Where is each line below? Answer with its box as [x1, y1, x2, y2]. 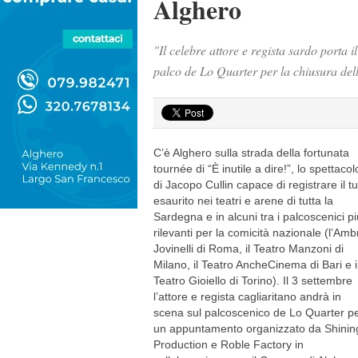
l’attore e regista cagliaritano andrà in [153, 290, 341, 303]
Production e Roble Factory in [153, 338, 304, 351]
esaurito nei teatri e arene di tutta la [153, 194, 333, 207]
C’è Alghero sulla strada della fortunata [153, 146, 349, 159]
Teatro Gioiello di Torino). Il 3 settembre [153, 274, 352, 287]
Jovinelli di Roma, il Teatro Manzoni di [153, 242, 344, 255]
